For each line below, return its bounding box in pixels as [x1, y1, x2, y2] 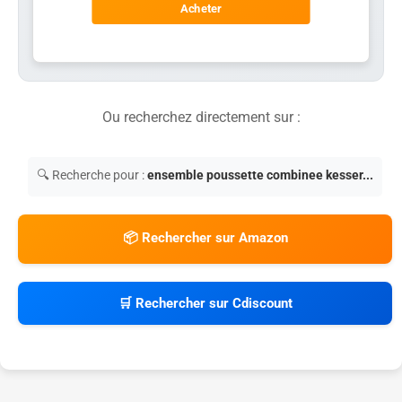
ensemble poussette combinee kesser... [147, 167, 374, 182]
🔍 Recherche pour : [37, 167, 148, 182]
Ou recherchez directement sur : [101, 108, 301, 126]
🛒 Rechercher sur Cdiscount [118, 294, 293, 311]
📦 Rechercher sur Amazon [122, 229, 288, 246]
